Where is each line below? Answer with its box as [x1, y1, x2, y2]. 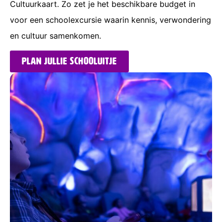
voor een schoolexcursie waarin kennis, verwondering [10, 14, 211, 25]
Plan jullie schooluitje [22, 56, 117, 67]
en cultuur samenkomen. [10, 30, 101, 41]
